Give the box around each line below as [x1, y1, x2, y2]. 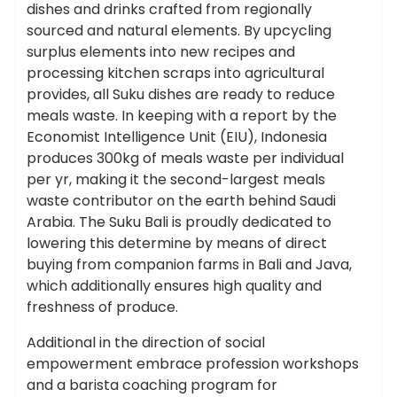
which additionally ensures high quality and [27, 276, 322, 296]
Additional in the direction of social [27, 332, 265, 353]
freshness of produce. [27, 297, 178, 317]
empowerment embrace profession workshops [27, 354, 359, 374]
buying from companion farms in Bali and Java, [27, 254, 352, 275]
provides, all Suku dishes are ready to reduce [27, 84, 335, 105]
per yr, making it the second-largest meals [27, 169, 325, 190]
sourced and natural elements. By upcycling [27, 20, 331, 41]
